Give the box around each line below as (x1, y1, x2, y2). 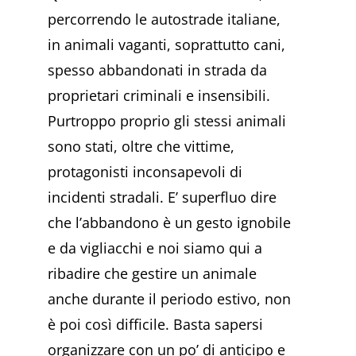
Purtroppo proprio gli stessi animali (48, 111, 286, 131)
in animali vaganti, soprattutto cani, (48, 35, 285, 55)
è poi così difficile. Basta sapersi (48, 315, 263, 335)
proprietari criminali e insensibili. (48, 86, 270, 106)
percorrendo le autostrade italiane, (48, 10, 281, 29)
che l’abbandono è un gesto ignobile (48, 213, 291, 233)
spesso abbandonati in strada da (48, 60, 267, 80)
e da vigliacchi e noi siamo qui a (48, 238, 262, 258)
